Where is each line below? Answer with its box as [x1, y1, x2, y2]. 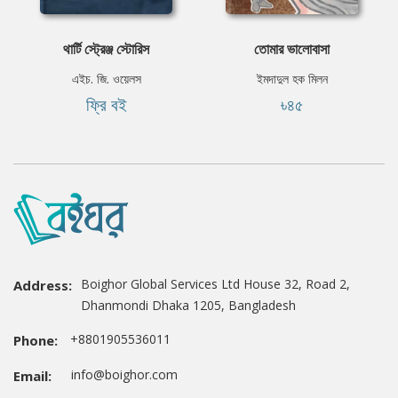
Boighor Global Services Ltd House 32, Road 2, [81, 275, 350, 293]
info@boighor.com [60, 366, 178, 384]
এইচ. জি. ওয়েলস [71, 70, 141, 88]
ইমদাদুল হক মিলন [256, 70, 328, 88]
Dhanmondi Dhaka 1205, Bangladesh [81, 297, 296, 314]
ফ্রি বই [85, 92, 127, 117]
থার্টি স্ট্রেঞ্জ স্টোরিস [63, 39, 149, 60]
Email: [13, 367, 52, 386]
